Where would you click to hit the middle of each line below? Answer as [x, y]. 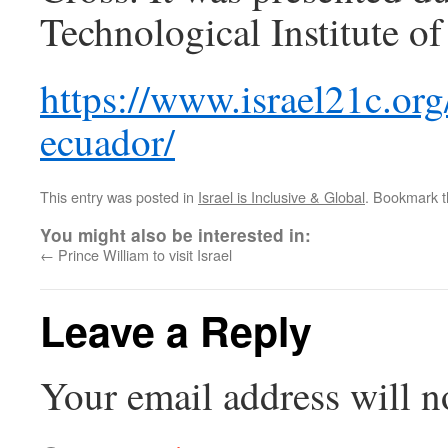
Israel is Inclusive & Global [281, 196]
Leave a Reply [176, 330]
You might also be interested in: [175, 235]
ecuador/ [107, 141]
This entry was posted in [119, 196]
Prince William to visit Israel [143, 254]
